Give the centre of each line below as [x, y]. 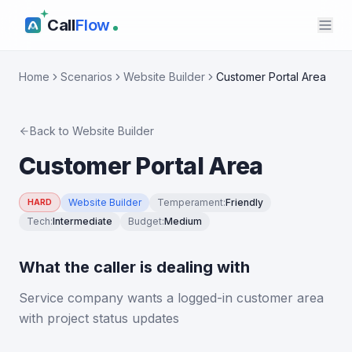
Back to [51, 131]
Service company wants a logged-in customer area [171, 298]
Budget [145, 221]
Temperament [190, 202]
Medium [183, 221]
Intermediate [82, 221]
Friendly [244, 202]
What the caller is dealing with [134, 267]
